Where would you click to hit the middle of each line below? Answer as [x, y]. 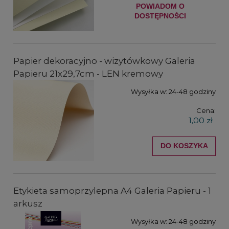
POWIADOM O [160, 6]
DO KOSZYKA [184, 146]
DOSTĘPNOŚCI [160, 16]
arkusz [28, 204]
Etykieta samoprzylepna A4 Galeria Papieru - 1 [112, 191]
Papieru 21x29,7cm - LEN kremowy [88, 73]
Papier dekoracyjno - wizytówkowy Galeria [104, 61]
